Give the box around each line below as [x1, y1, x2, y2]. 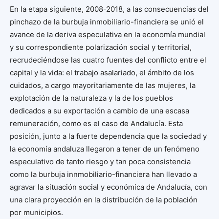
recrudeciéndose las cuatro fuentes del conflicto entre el [10, 55, 206, 65]
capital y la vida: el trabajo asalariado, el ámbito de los [10, 67, 194, 77]
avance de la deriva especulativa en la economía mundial [10, 29, 205, 39]
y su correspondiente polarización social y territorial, [10, 42, 192, 52]
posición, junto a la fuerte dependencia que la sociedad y [10, 131, 207, 141]
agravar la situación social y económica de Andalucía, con [10, 182, 207, 192]
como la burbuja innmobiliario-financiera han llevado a [10, 169, 197, 179]
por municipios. [10, 207, 63, 217]
